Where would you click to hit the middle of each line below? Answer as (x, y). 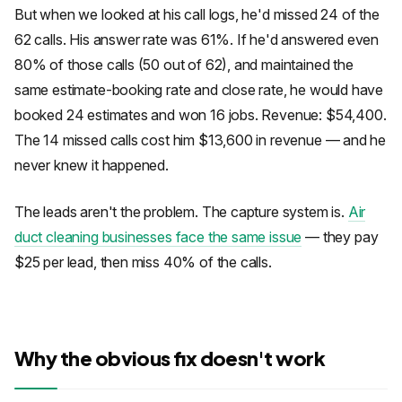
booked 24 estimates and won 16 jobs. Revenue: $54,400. (201, 115)
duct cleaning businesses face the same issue (158, 237)
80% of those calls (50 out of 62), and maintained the (184, 65)
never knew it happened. (92, 165)
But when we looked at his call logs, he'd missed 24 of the (197, 14)
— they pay (340, 237)
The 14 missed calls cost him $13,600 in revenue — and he (201, 140)
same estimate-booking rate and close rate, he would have (199, 90)
